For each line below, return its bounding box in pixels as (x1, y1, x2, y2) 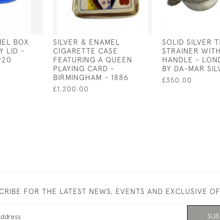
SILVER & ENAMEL (53, 37, 120, 46)
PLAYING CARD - (53, 64, 114, 73)
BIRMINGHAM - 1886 (53, 73, 129, 82)
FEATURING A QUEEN (53, 55, 133, 64)
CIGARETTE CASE (53, 46, 118, 55)
